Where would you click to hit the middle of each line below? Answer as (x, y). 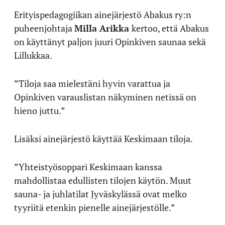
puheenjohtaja (44, 28)
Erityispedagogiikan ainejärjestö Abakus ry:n (103, 14)
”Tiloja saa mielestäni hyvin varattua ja (92, 83)
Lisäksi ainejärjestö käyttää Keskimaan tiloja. (103, 138)
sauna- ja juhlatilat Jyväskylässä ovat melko (100, 194)
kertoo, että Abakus (170, 28)
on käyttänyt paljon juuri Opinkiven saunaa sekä (110, 41)
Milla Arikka (103, 28)
